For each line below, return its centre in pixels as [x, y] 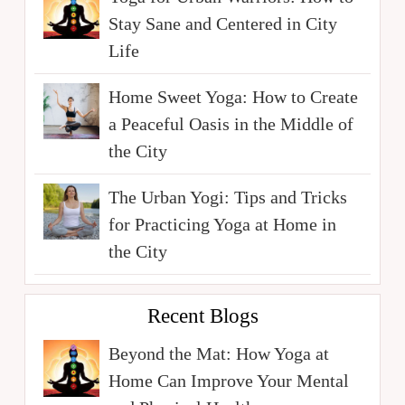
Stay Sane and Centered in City [223, 23]
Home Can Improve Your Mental [229, 381]
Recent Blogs [202, 316]
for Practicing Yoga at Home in [223, 224]
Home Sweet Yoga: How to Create [234, 96]
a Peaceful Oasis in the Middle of [231, 123]
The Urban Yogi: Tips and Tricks [228, 197]
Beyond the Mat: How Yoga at [219, 354]
